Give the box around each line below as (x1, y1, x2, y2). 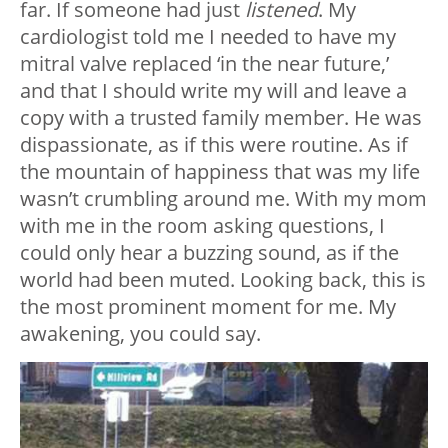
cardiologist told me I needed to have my (20, 23, 396, 51)
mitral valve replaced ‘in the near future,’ (20, 50, 389, 78)
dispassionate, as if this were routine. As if (20, 131, 408, 159)
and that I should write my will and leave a (20, 77, 407, 105)
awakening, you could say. (20, 320, 261, 348)
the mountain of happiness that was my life (20, 158, 420, 186)
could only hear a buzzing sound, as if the (20, 239, 399, 267)
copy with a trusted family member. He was (20, 104, 422, 132)
